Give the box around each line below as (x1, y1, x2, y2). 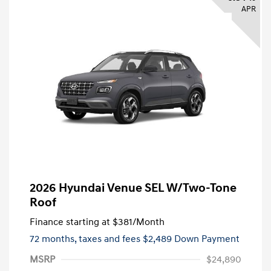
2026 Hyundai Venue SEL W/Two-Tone (30, 181, 237, 196)
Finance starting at (30, 216, 110, 229)
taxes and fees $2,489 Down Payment (79, 233, 240, 246)
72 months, (30, 233, 79, 246)
